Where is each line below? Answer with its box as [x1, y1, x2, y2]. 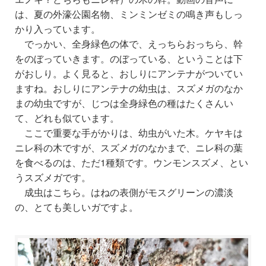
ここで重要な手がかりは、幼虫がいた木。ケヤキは [24, 125, 243, 140]
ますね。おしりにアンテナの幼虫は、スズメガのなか [15, 81, 243, 95]
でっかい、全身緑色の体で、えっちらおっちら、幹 [24, 36, 243, 50]
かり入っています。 [15, 21, 100, 36]
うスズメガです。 [15, 170, 91, 184]
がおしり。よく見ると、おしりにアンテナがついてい [15, 66, 243, 80]
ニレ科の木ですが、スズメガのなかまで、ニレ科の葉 [15, 140, 243, 154]
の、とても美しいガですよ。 [15, 199, 138, 214]
